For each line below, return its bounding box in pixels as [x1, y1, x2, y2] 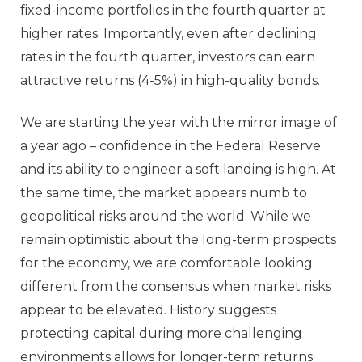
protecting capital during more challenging [20, 325, 302, 341]
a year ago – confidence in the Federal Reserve [20, 137, 321, 154]
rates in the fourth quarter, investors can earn [20, 49, 315, 65]
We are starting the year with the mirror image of [20, 114, 337, 130]
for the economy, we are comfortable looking [20, 255, 313, 271]
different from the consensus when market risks [20, 278, 331, 294]
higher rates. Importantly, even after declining [20, 26, 317, 42]
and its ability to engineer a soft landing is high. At [20, 161, 336, 177]
